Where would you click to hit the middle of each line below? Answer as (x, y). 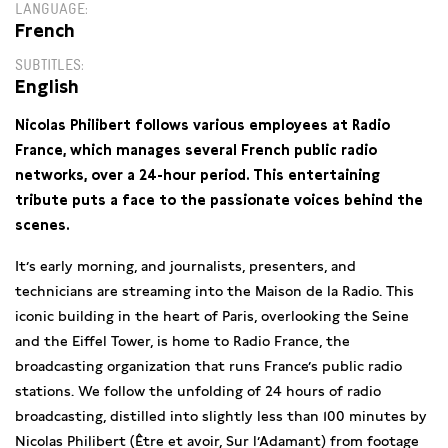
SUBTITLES (48, 66)
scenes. (42, 225)
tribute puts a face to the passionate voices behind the (219, 200)
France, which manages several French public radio (196, 150)
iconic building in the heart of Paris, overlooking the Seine (212, 316)
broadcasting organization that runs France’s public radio (208, 366)
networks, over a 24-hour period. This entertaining (197, 175)
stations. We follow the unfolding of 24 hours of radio (198, 391)
